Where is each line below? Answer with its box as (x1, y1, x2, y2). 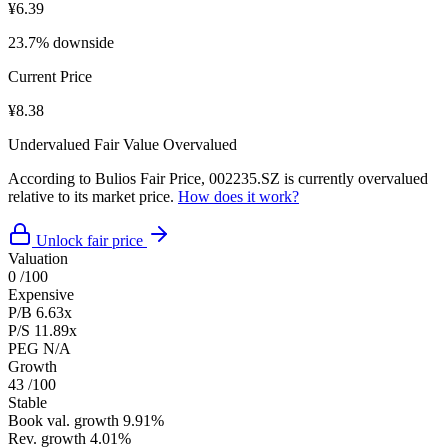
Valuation (8, 249, 68, 267)
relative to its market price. (8, 187, 178, 205)
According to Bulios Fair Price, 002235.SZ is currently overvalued (8, 169, 428, 187)
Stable (8, 393, 47, 411)
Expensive (8, 285, 74, 303)
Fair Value (94, 135, 159, 153)
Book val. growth (8, 411, 119, 429)
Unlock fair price (36, 231, 143, 249)
